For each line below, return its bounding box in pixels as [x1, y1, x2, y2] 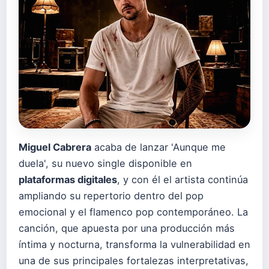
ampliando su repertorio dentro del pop [19, 190, 204, 202]
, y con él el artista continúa [117, 174, 248, 186]
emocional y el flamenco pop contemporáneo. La [19, 206, 248, 218]
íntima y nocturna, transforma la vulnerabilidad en [19, 238, 250, 250]
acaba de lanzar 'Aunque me [91, 141, 226, 153]
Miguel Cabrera [19, 141, 91, 153]
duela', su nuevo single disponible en [19, 157, 192, 169]
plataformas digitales [19, 174, 117, 186]
